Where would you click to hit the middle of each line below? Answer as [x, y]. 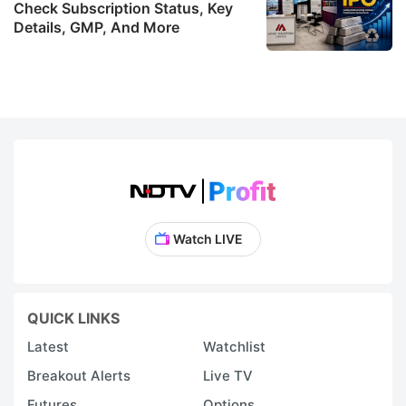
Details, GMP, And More [97, 27]
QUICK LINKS [73, 318]
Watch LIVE [208, 238]
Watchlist [234, 346]
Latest [48, 346]
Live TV [228, 375]
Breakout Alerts [79, 375]
